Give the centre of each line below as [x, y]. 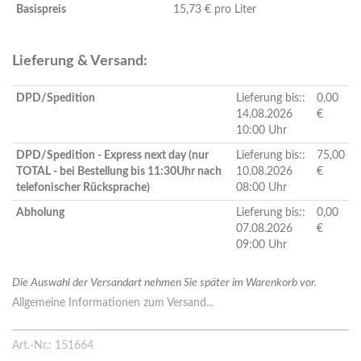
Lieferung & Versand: [80, 62]
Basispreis [41, 10]
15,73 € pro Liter [215, 10]
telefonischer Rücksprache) [83, 188]
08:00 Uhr [261, 188]
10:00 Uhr [261, 131]
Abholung [40, 213]
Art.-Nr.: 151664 [53, 346]
